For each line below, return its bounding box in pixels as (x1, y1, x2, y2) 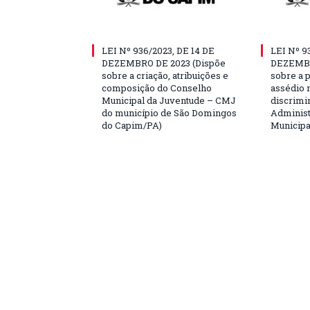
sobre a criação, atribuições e (102, 69, 228, 82)
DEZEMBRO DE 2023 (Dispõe (102, 57, 226, 69)
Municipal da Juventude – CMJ (102, 94, 236, 107)
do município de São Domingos (102, 107, 237, 119)
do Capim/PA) (102, 119, 162, 131)
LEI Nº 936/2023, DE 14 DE (102, 44, 215, 57)
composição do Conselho (102, 82, 212, 94)
